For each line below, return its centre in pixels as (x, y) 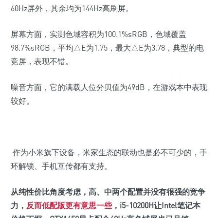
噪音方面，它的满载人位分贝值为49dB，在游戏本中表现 (109, 87)
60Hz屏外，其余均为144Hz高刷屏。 (72, 9)
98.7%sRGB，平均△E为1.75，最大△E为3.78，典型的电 (107, 48)
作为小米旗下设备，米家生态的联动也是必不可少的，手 (109, 153)
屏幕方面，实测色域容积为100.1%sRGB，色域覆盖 (99, 34)
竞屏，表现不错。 (42, 62)
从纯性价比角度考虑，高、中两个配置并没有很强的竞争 (108, 192)
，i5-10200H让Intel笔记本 (156, 206)
